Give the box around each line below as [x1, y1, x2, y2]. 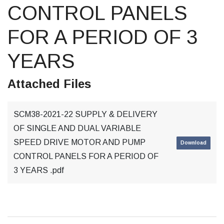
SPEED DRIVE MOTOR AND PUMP [13, 138, 145, 146]
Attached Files [7, 77, 91, 90]
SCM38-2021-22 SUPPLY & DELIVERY [13, 110, 157, 118]
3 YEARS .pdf [13, 166, 64, 174]
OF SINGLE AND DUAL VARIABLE [13, 124, 141, 132]
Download [180, 139, 206, 145]
